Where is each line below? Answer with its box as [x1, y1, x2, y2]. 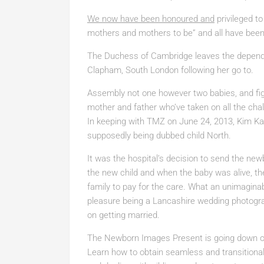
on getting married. [87, 210, 160, 220]
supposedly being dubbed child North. [87, 130, 231, 141]
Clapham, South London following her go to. [87, 65, 253, 75]
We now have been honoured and [87, 14, 214, 24]
